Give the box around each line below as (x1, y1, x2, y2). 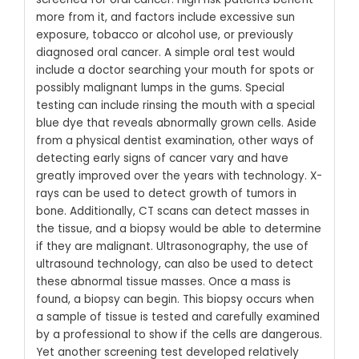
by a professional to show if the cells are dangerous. (35, 326, 322, 342)
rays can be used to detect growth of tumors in (35, 185, 296, 201)
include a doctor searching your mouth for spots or (35, 62, 314, 78)
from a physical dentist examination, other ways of (35, 132, 314, 148)
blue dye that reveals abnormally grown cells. (35, 115, 287, 131)
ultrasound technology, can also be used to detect (35, 256, 313, 272)
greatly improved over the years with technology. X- (35, 167, 322, 184)
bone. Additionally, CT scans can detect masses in (35, 203, 309, 219)
